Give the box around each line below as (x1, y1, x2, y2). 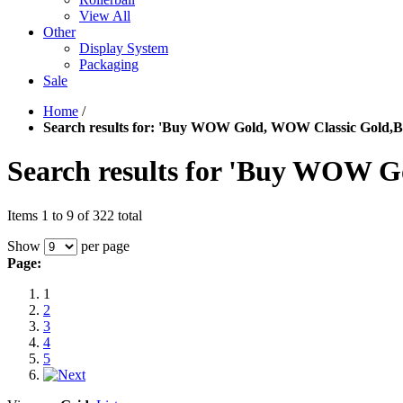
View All (79, 8, 130, 23)
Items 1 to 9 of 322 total (7, 207, 142, 223)
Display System (79, 40, 168, 56)
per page (77, 237, 130, 254)
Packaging (79, 57, 139, 72)
